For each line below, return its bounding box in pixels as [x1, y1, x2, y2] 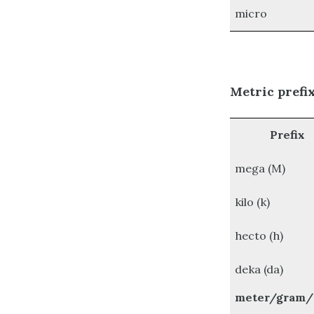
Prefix [270, 128, 305, 142]
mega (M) [235, 161, 286, 176]
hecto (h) [235, 228, 284, 243]
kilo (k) [235, 195, 271, 210]
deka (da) [235, 262, 284, 277]
